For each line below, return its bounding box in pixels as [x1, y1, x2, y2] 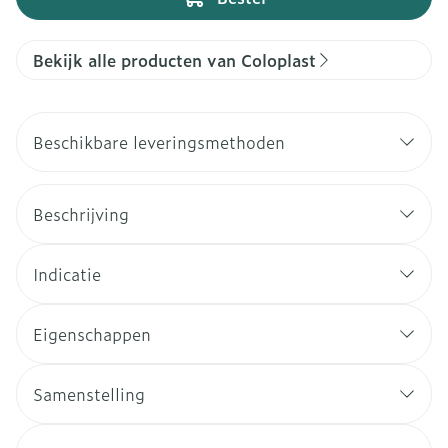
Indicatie [33, 262, 101, 286]
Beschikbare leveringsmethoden [33, 130, 285, 154]
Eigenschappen [33, 322, 151, 346]
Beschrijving [33, 202, 129, 226]
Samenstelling [33, 382, 145, 406]
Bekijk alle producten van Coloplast [33, 48, 316, 72]
